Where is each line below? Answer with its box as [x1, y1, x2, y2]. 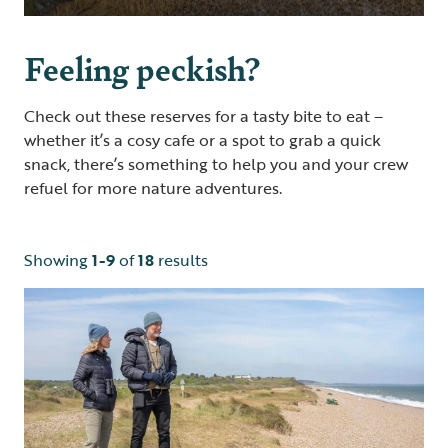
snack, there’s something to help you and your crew [24, 152, 408, 177]
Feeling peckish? [24, 44, 260, 92]
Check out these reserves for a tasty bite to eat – [24, 104, 383, 129]
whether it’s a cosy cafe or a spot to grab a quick [24, 128, 381, 153]
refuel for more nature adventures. [24, 176, 282, 201]
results [154, 248, 208, 273]
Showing [24, 248, 92, 273]
